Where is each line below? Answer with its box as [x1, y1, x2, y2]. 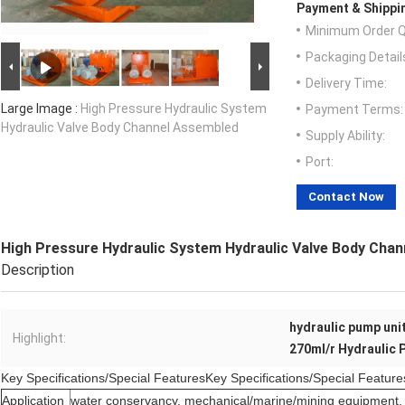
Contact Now [308, 190, 384, 204]
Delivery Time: [306, 76, 387, 91]
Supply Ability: [306, 128, 385, 144]
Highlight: [13, 331, 66, 346]
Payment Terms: [306, 102, 403, 118]
